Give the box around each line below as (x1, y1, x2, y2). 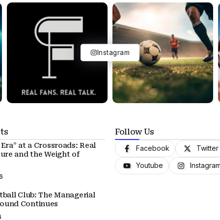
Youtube (136, 161, 163, 170)
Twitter (196, 144, 219, 153)
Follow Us (115, 127, 155, 137)
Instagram (97, 48, 130, 56)
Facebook (136, 144, 169, 153)
